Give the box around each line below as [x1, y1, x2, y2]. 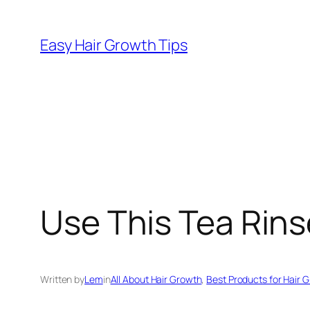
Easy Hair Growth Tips [40, 35, 188, 55]
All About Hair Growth [110, 273, 202, 286]
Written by [40, 273, 84, 286]
